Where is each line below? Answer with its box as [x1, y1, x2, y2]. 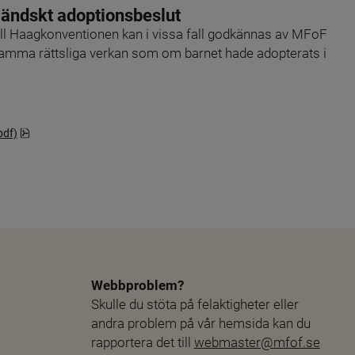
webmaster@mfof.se [193, 334, 320, 350]
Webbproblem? [90, 277, 184, 293]
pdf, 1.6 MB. [29, 125, 89, 139]
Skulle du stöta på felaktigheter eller [90, 296, 299, 312]
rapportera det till [90, 334, 194, 350]
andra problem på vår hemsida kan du [90, 315, 311, 331]
